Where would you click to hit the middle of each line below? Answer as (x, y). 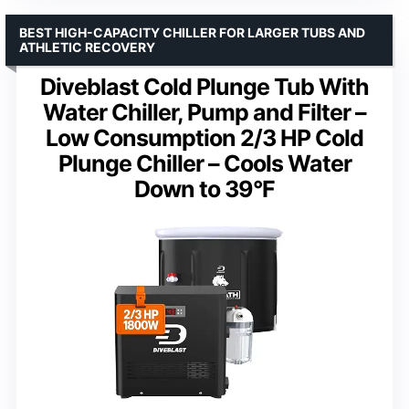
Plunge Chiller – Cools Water (204, 163)
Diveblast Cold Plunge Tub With (204, 86)
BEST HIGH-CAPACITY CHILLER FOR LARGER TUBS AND (192, 32)
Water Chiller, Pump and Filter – (204, 112)
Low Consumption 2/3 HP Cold (204, 137)
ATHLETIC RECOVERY (87, 47)
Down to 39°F (204, 189)
